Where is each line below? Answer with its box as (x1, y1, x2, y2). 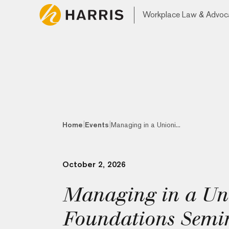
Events (85, 121, 109, 129)
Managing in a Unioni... (111, 121, 180, 129)
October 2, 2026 (62, 159, 126, 169)
